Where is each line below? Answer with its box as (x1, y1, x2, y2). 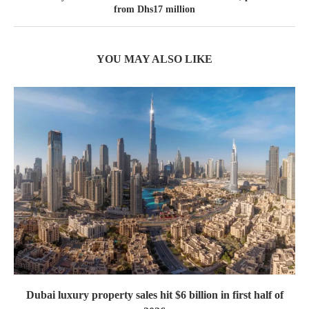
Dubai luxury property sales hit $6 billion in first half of (26, 288, 283, 301)
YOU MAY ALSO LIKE (97, 52, 212, 65)
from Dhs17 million (114, 3, 195, 14)
